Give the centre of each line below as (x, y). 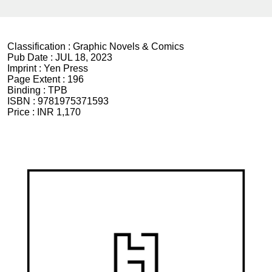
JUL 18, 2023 (84, 58)
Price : (22, 112)
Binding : (28, 90)
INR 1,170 (59, 112)
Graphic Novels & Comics (128, 47)
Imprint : (25, 69)
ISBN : (22, 101)
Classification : (40, 47)
